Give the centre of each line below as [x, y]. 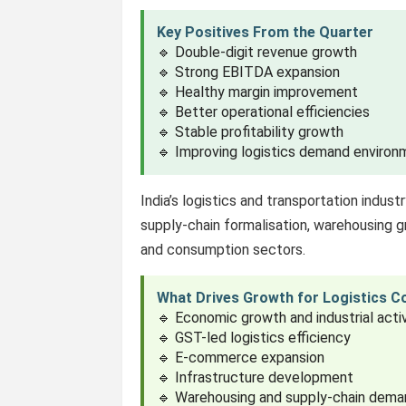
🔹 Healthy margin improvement [258, 92]
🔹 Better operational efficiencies [264, 112]
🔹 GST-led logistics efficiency [254, 338]
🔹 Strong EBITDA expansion [249, 72]
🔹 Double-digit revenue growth [257, 52]
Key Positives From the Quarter [266, 32]
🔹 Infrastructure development [256, 377]
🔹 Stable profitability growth [251, 132]
